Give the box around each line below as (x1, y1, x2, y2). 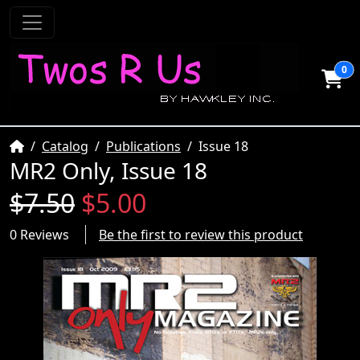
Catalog (42, 137, 88, 155)
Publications (106, 137, 181, 155)
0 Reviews (10, 226, 69, 243)
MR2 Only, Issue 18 (10, 155, 207, 186)
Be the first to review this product (99, 226, 303, 243)
